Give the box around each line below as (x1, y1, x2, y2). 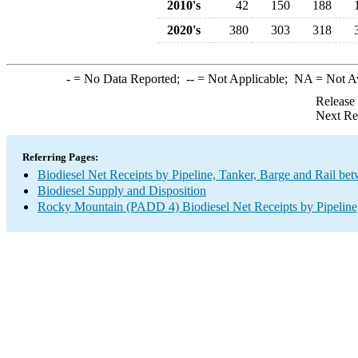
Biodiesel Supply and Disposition (38, 184, 206, 197)
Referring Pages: (22, 151, 98, 163)
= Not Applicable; (193, 72, 294, 86)
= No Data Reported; (70, 72, 186, 86)
